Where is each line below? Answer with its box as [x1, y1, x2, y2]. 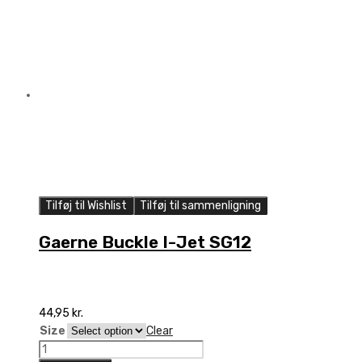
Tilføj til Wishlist [45, 199, 127, 213]
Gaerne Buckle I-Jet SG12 [39, 231, 251, 252]
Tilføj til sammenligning [140, 199, 261, 213]
